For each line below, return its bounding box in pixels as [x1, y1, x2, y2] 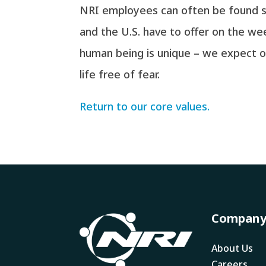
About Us [211, 242, 253, 255]
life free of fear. [80, 66, 160, 81]
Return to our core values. [80, 99, 210, 113]
